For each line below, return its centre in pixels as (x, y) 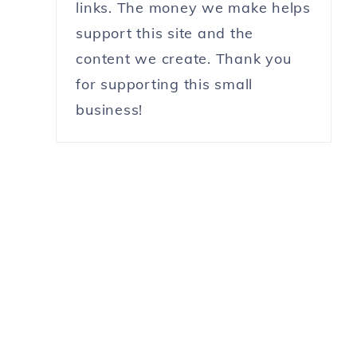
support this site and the (165, 33)
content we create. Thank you (184, 58)
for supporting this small (165, 84)
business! (110, 109)
